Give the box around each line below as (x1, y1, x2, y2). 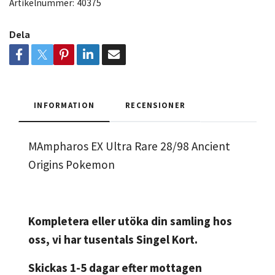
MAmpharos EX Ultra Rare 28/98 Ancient (28, 138, 230, 153)
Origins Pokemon (28, 157, 115, 172)
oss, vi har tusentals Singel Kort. (28, 231, 198, 247)
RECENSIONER (125, 99, 186, 110)
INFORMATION (34, 99, 95, 110)
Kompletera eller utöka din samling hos (28, 213, 232, 228)
